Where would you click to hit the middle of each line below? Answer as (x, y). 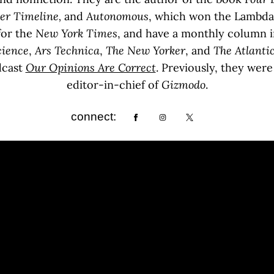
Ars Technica (67, 51)
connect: (94, 117)
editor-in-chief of (114, 85)
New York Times (76, 34)
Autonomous (117, 17)
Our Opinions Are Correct (91, 68)
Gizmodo (183, 85)
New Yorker (156, 51)
